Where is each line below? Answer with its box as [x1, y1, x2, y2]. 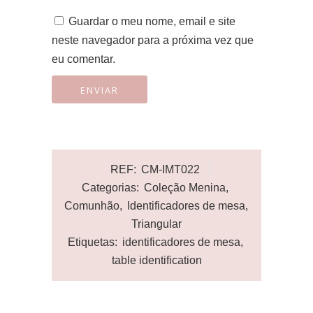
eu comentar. [52, 53, 115, 65]
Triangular [131, 218, 182, 230]
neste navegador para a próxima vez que [52, 34, 254, 46]
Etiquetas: [68, 236, 120, 248]
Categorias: [82, 182, 142, 194]
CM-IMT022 [141, 163, 200, 175]
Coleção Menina [144, 182, 226, 194]
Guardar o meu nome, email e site [68, 15, 235, 27]
